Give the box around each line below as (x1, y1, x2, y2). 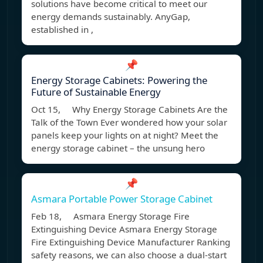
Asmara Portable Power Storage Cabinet (31, 192, 213, 206)
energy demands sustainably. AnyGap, (31, 11, 190, 23)
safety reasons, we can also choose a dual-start (31, 249, 227, 261)
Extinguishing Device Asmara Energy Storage (31, 223, 217, 235)
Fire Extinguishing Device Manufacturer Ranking (31, 236, 230, 248)
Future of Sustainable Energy (31, 85, 161, 99)
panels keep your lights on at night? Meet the (31, 129, 218, 141)
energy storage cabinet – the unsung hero (31, 142, 205, 154)
